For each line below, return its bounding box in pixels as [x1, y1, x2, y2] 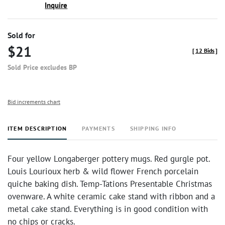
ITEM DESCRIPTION [8, 125, 67, 132]
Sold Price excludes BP [8, 63, 77, 72]
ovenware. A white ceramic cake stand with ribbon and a [8, 191, 215, 202]
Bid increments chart [8, 98, 60, 105]
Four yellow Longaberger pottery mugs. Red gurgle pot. [8, 153, 210, 164]
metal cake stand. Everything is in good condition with [8, 203, 208, 214]
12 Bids [195, 47, 214, 54]
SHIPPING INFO [130, 125, 177, 132]
